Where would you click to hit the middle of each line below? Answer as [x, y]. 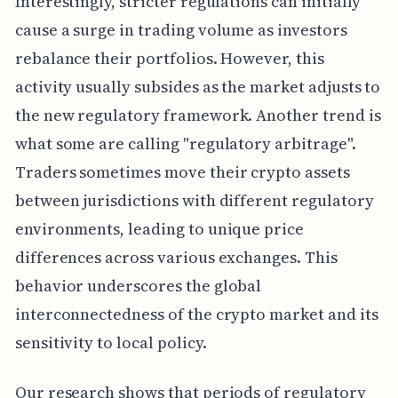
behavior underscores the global [138, 286]
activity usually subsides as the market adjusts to [198, 87]
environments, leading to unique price [159, 229]
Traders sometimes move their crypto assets [182, 172]
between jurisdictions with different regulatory [194, 201]
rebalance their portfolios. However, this [169, 59]
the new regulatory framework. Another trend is [198, 115]
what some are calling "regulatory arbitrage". [185, 144]
